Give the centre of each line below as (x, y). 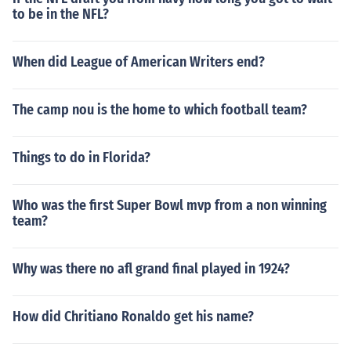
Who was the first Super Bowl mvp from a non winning (170, 205)
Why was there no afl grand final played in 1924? (151, 269)
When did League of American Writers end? (139, 62)
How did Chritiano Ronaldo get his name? (133, 317)
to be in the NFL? (61, 14)
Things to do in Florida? (81, 157)
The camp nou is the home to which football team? (160, 110)
